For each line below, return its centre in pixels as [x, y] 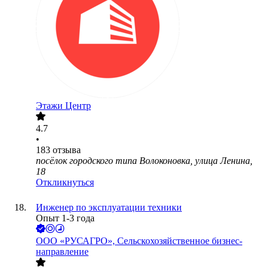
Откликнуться [65, 182]
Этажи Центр [63, 106]
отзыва [67, 150]
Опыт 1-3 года [65, 218]
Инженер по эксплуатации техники [109, 208]
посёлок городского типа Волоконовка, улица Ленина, [144, 161]
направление [62, 252]
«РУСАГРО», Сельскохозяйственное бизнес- [151, 241]
